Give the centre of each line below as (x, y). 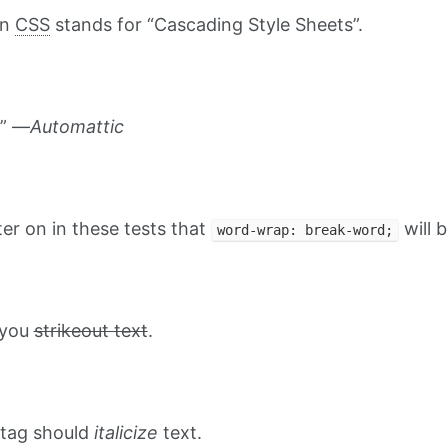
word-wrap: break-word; (304, 230)
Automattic (76, 127)
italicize (125, 433)
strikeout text (90, 331)
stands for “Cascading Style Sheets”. (206, 25)
